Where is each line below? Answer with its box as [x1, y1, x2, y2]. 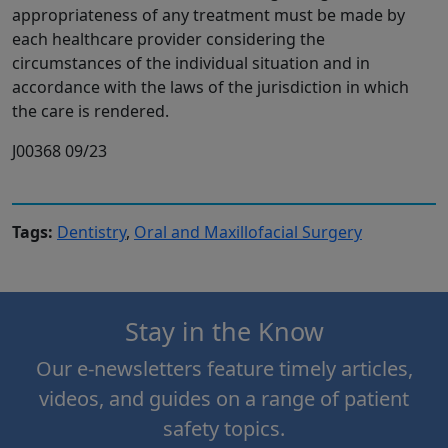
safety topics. [163, 415, 285, 443]
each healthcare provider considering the [12, 28, 325, 51]
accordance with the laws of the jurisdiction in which [12, 76, 409, 99]
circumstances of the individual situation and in [12, 52, 370, 75]
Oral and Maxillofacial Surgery [134, 221, 362, 244]
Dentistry [57, 221, 126, 244]
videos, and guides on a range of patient [39, 385, 409, 413]
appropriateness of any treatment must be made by [12, 4, 405, 27]
